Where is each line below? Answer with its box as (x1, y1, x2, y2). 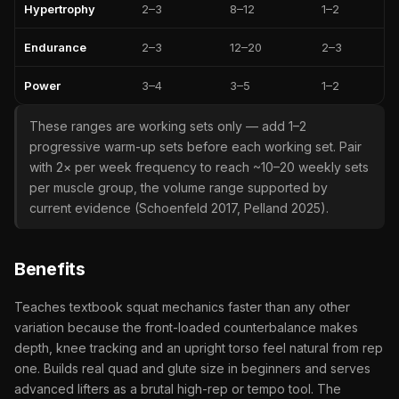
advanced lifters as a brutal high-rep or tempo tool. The (14, 380, 341, 396)
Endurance (24, 39, 86, 54)
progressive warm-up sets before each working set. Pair (29, 138, 362, 154)
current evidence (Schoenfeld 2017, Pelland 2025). (29, 199, 329, 216)
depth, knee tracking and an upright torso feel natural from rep (14, 339, 383, 355)
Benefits (14, 257, 85, 280)
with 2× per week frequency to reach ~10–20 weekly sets (29, 159, 369, 175)
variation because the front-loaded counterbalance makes (14, 319, 358, 335)
